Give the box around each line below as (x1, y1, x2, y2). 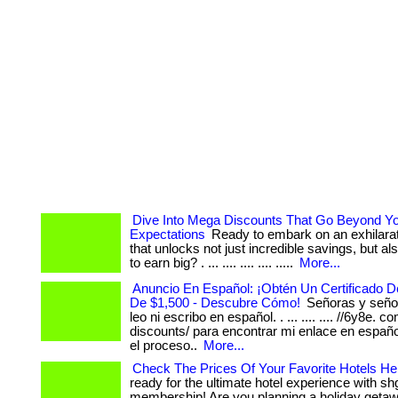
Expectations (130, 227, 205, 242)
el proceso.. (130, 338, 201, 353)
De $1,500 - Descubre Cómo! (130, 296, 300, 310)
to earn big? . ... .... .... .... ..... (130, 256, 297, 270)
